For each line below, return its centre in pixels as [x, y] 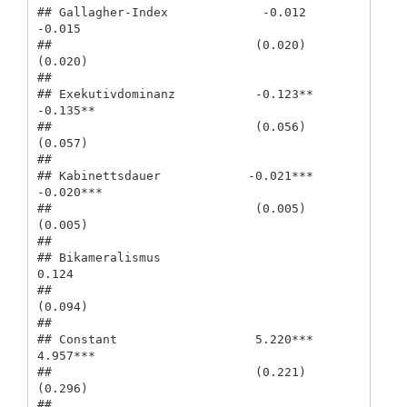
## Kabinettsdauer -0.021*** [175, 176]
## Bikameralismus [99, 258]
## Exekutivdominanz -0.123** [175, 94]
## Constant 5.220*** [175, 340]
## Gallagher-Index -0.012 [171, 13]
